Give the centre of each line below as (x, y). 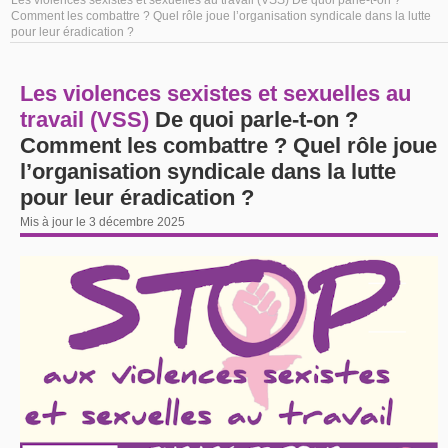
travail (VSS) (87, 119)
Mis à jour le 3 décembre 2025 (102, 221)
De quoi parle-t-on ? (256, 119)
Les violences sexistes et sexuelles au (215, 93)
